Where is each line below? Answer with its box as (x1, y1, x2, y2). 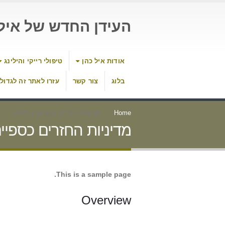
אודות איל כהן (82, 57, 125, 65)
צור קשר (72, 77, 98, 85)
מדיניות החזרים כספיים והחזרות (13, 109, 100, 117)
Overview (81, 193, 131, 207)
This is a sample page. (56, 170, 131, 178)
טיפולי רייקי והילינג (4, 57, 63, 65)
